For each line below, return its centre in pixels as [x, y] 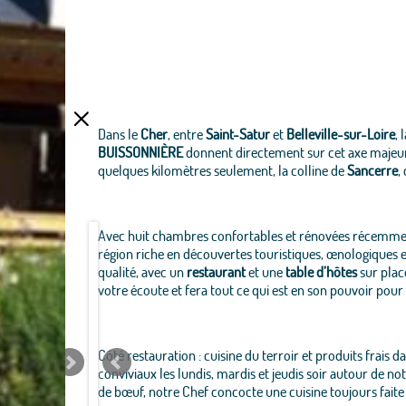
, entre [186, 134]
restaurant [216, 271]
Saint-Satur [237, 134]
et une [265, 271]
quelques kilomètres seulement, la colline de [222, 170]
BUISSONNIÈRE [140, 152]
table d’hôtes [321, 271]
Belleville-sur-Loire [340, 134]
